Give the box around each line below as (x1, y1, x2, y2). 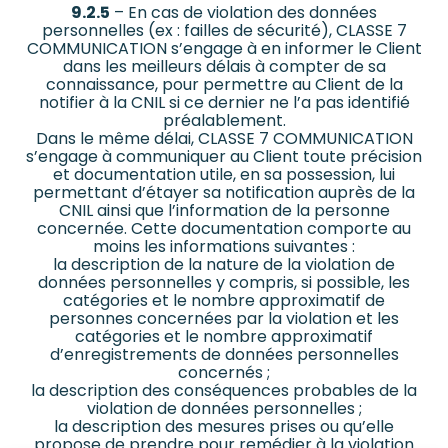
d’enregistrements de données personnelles (49, 343, 399, 367)
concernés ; (178, 361, 270, 385)
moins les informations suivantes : (93, 235, 355, 259)
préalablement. (162, 109, 286, 133)
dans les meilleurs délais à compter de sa (62, 55, 386, 79)
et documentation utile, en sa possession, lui (53, 163, 395, 187)
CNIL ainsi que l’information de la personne (58, 199, 390, 223)
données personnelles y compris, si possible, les (38, 271, 410, 295)
